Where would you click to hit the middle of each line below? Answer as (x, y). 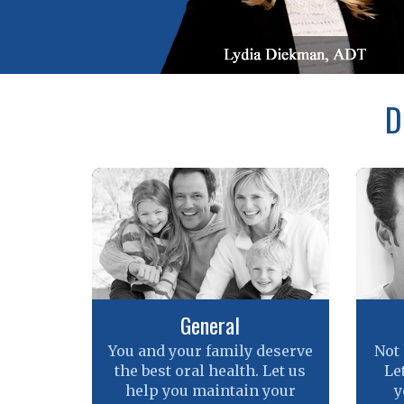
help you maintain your (210, 390)
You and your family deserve (210, 350)
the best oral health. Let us (211, 370)
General (211, 324)
